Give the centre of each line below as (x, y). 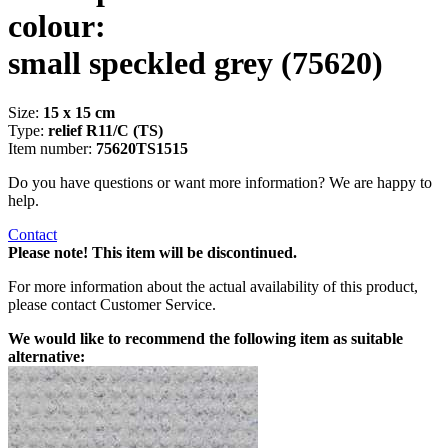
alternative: (46, 356)
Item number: (52, 148)
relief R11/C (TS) (105, 130)
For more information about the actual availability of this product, (213, 286)
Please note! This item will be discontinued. (152, 252)
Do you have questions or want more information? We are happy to (220, 182)
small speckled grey (144, 63)
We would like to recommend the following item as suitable (205, 338)
